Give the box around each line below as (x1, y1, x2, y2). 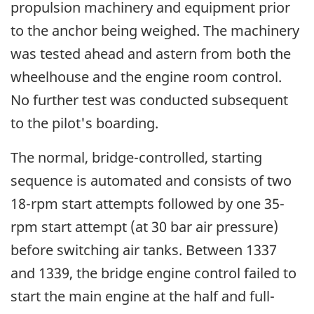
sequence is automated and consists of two (11, 170, 292, 190)
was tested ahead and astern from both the (11, 43, 291, 63)
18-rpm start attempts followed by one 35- (11, 193, 285, 213)
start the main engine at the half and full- (11, 286, 275, 306)
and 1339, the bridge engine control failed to (11, 263, 296, 282)
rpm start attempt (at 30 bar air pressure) (11, 217, 278, 236)
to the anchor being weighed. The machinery (11, 20, 299, 40)
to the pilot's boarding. (11, 113, 158, 132)
